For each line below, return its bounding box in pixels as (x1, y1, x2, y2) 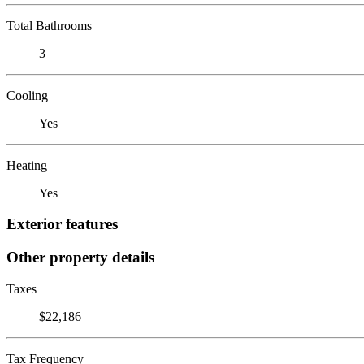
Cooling (6, 88, 48, 102)
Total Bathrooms (6, 18, 92, 32)
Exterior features (6, 215, 118, 233)
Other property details (6, 248, 154, 266)
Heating (6, 158, 47, 172)
